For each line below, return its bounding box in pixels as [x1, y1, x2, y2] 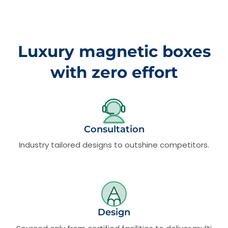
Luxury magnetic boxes [17, 41, 211, 61]
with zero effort [50, 62, 178, 82]
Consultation [83, 123, 145, 135]
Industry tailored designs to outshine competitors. [19, 139, 209, 151]
